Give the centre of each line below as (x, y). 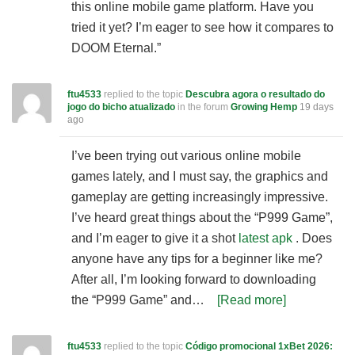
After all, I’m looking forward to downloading (194, 279)
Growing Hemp (264, 107)
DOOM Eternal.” (116, 48)
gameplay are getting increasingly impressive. (200, 197)
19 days (317, 107)
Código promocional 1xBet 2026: (259, 346)
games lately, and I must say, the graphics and (200, 176)
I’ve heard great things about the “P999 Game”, (202, 218)
